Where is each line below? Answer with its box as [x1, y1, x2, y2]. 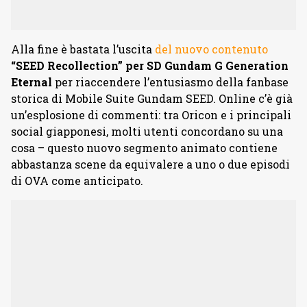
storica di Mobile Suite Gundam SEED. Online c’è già [11, 91, 293, 106]
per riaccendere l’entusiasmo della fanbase [52, 75, 288, 89]
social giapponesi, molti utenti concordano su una [11, 124, 283, 138]
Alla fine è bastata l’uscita [11, 42, 155, 56]
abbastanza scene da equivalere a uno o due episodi [11, 157, 290, 171]
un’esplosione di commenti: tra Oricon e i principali [11, 108, 291, 122]
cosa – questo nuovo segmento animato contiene [11, 140, 278, 155]
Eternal [11, 75, 52, 89]
